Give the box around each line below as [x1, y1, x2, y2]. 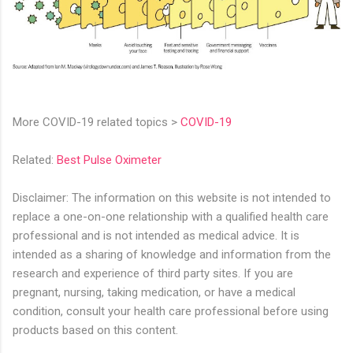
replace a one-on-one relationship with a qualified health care [13, 209, 329, 224]
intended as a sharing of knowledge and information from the [13, 247, 331, 262]
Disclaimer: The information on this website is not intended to [13, 190, 331, 205]
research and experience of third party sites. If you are [13, 266, 293, 281]
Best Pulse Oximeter [57, 152, 162, 167]
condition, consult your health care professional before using [13, 303, 329, 318]
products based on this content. [13, 322, 178, 337]
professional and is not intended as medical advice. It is [13, 228, 299, 243]
